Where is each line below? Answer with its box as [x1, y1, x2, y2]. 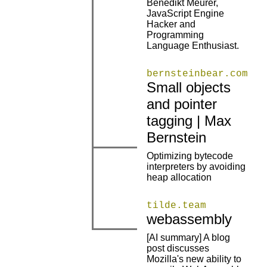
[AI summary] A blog [147, 232, 230, 243]
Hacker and [147, 19, 195, 30]
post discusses [147, 243, 209, 254]
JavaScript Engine [147, 8, 224, 19]
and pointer [147, 96, 217, 113]
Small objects [147, 79, 231, 96]
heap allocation [147, 172, 212, 183]
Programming [147, 30, 204, 41]
